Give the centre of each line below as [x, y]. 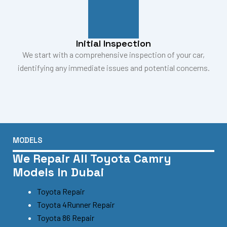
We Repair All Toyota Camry [92, 159]
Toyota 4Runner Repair [76, 204]
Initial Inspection [113, 44]
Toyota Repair [61, 191]
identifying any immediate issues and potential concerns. [113, 68]
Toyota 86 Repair [66, 217]
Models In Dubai [58, 173]
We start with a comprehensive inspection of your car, [113, 55]
